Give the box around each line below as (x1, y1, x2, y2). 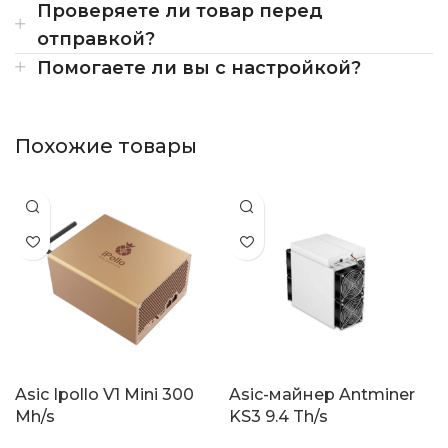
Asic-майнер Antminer (229, 384, 415, 404)
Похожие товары (15, 133, 197, 158)
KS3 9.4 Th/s (229, 406, 328, 426)
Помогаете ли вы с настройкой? (37, 56, 361, 79)
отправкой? (37, 27, 155, 50)
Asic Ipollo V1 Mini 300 (15, 384, 194, 404)
